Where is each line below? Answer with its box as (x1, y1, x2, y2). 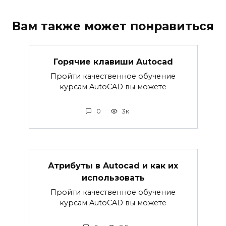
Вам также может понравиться (12, 19, 214, 34)
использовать (81, 173, 145, 183)
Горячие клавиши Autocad (53, 56, 173, 67)
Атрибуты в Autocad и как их (48, 160, 178, 171)
